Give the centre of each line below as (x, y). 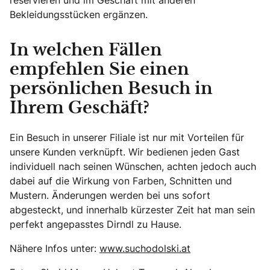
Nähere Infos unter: (55, 248)
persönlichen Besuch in (111, 89)
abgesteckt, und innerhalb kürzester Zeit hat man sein (132, 209)
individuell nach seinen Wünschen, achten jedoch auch (133, 166)
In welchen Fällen (86, 50)
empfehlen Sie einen (99, 70)
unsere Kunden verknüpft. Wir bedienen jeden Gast (125, 152)
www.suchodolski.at (145, 248)
